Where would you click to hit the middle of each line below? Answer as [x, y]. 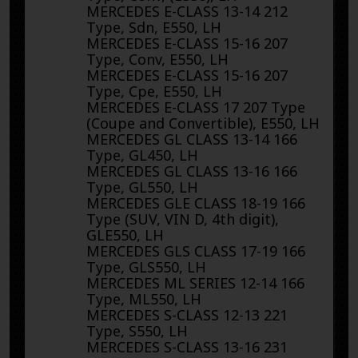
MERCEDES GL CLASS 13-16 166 [192, 171]
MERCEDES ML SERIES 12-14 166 [195, 282]
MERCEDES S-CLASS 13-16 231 [187, 346]
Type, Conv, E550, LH [157, 59]
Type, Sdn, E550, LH [154, 27]
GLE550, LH [125, 235]
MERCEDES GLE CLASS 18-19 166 [196, 203]
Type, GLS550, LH [146, 267]
